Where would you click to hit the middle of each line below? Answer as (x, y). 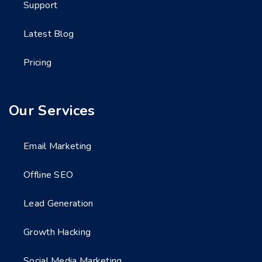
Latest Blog (49, 34)
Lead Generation (58, 204)
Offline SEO (49, 175)
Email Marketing (58, 146)
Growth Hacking (57, 232)
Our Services (52, 111)
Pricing (38, 63)
